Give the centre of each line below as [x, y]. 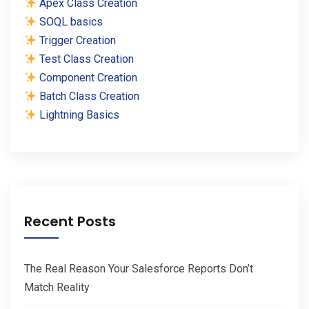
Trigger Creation [77, 41]
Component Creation [87, 78]
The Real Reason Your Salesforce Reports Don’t [139, 269]
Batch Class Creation [88, 97]
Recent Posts [70, 222]
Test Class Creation [86, 59]
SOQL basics [70, 22]
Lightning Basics [78, 115]
